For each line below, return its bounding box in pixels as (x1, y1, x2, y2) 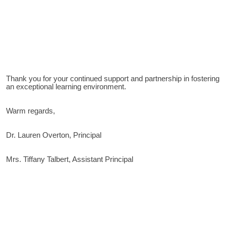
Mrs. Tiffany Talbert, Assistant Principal (6, 155, 133, 164)
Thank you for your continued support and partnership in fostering (6, 75, 219, 83)
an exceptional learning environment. (6, 83, 126, 91)
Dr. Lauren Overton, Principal (6, 131, 101, 140)
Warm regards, (6, 107, 55, 116)
